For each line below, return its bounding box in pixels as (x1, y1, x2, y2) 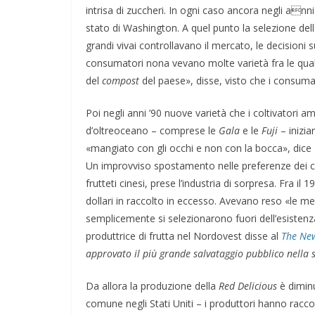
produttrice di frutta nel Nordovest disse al (86, 229, 281, 243)
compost (102, 73, 139, 87)
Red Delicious (219, 278, 277, 292)
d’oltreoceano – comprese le (86, 123, 219, 137)
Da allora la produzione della (86, 278, 219, 292)
